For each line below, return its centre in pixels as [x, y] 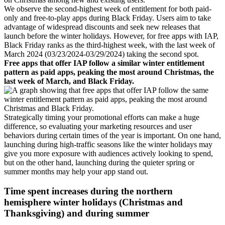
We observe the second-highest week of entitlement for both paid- [108, 9]
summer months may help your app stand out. [76, 172]
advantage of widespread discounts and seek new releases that [102, 27]
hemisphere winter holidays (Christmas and [93, 202]
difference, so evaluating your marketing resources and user [98, 127]
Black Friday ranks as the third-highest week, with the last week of [109, 45]
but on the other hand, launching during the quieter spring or [99, 163]
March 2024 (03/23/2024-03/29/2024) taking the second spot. [101, 54]
